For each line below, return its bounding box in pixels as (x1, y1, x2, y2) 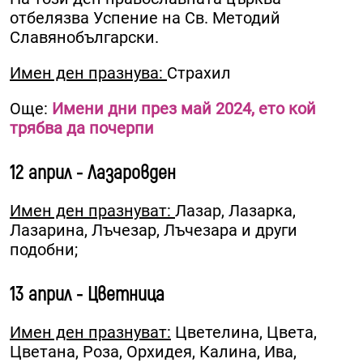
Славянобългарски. (10, 27, 159, 47)
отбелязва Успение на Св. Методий (10, 7, 280, 28)
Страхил (167, 62, 231, 83)
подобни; (10, 239, 78, 259)
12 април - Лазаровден (10, 160, 176, 185)
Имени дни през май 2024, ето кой (52, 98, 316, 118)
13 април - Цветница (10, 282, 164, 306)
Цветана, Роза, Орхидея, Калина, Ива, (10, 341, 297, 361)
